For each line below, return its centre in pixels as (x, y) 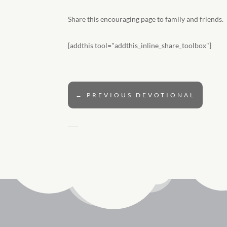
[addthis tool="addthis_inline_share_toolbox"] (140, 46)
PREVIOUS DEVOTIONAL (141, 95)
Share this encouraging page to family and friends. (146, 19)
